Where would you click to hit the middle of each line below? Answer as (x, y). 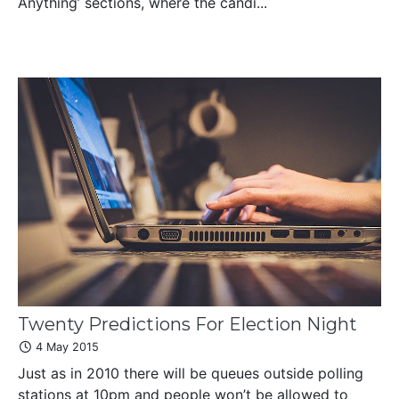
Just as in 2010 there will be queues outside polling (191, 374)
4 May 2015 (65, 347)
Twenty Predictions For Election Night (187, 325)
